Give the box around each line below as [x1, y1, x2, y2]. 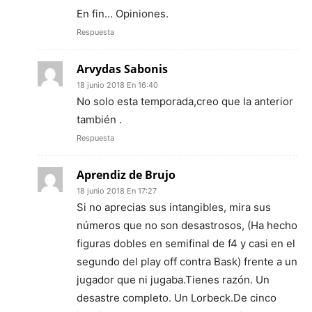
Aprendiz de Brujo [77, 166, 175, 182]
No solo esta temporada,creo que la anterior [77, 94, 293, 108]
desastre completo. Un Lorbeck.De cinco [77, 290, 276, 304]
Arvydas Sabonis [77, 61, 168, 77]
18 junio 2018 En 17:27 [77, 185, 157, 196]
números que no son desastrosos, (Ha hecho [77, 218, 297, 232]
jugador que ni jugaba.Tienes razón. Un [77, 272, 270, 286]
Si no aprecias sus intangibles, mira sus [77, 200, 271, 214]
